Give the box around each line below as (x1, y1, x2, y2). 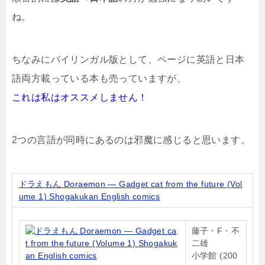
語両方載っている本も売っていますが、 (12, 73, 187, 83)
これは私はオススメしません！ (12, 92, 148, 102)
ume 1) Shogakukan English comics (18, 191, 160, 201)
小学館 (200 (191, 250, 238, 260)
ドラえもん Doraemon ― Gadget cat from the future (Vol (18, 179, 243, 189)
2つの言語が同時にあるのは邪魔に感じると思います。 (12, 134, 250, 145)
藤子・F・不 (191, 225, 240, 235)
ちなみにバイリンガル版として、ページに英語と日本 (12, 54, 245, 64)
